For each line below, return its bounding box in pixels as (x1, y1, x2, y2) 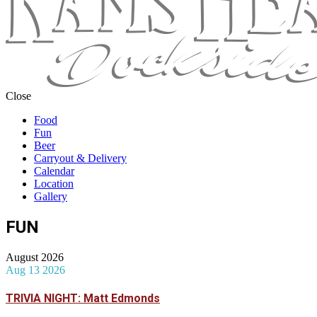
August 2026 (6, 250, 64, 263)
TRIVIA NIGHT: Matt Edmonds (6, 292, 160, 306)
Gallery (34, 190, 67, 202)
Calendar (34, 165, 74, 177)
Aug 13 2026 (6, 263, 65, 276)
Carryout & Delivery (34, 152, 127, 164)
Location (34, 178, 74, 190)
